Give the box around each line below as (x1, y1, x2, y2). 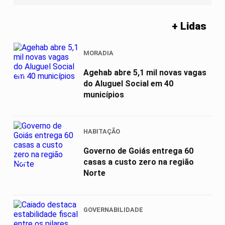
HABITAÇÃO (83, 128, 120, 136)
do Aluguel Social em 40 (83, 78, 173, 88)
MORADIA (83, 49, 114, 57)
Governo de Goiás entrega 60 (83, 146, 193, 156)
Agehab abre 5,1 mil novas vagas (83, 67, 206, 77)
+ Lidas (172, 20, 207, 33)
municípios (83, 89, 124, 99)
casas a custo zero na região (83, 157, 194, 167)
